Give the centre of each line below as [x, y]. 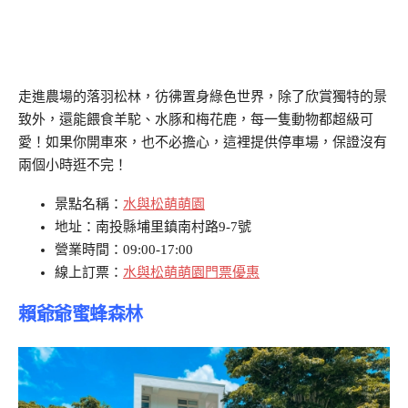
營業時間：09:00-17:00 [124, 250]
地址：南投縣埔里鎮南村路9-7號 [153, 227]
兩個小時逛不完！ [73, 164]
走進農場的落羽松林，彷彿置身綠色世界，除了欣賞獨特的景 [203, 96]
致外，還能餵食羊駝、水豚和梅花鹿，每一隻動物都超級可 [196, 119]
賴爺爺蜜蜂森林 [81, 313]
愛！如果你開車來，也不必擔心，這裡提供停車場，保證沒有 [203, 142]
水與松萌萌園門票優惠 [191, 273]
